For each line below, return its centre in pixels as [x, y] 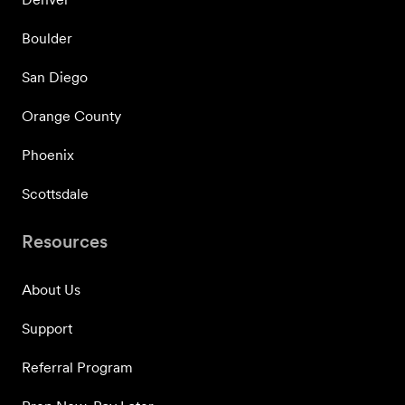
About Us [51, 289]
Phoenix [48, 155]
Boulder [47, 38]
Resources [65, 241]
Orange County [71, 116]
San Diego [55, 77]
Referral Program [77, 367]
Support [47, 328]
